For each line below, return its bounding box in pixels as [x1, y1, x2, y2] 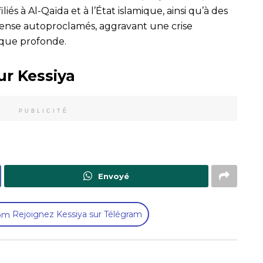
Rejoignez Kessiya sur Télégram [9, 208, 142, 220]
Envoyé [98, 171, 129, 181]
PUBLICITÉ [18, 107, 69, 114]
